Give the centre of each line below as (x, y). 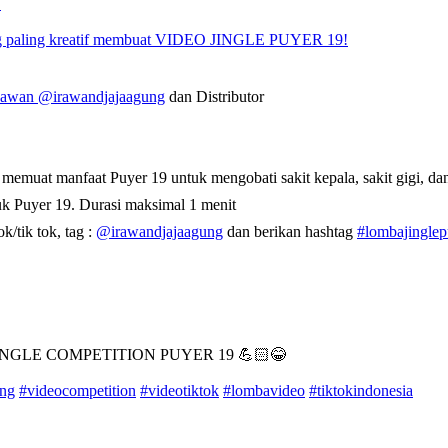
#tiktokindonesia (361, 391)
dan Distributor (214, 97)
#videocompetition (77, 391)
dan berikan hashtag (290, 232)
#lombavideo (264, 391)
